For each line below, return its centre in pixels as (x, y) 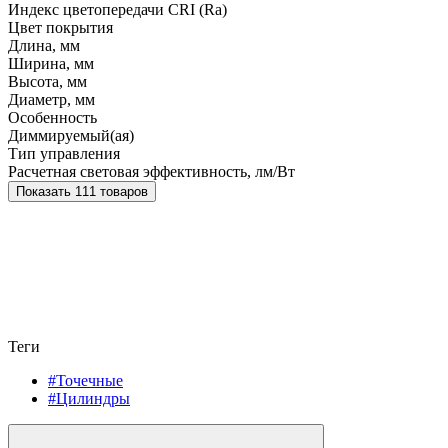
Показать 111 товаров (111, 192)
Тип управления (64, 154)
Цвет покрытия (60, 28)
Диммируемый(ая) (71, 136)
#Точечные (85, 381)
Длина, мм (44, 46)
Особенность (52, 118)
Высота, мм (47, 82)
